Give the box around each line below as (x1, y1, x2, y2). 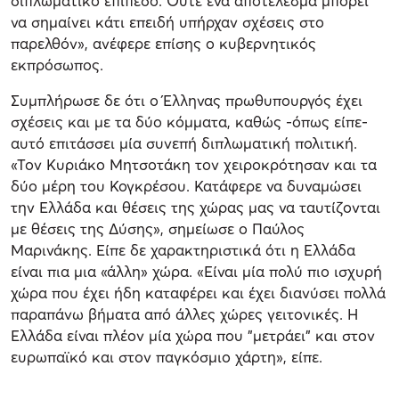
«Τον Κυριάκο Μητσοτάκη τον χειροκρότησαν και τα (11, 155, 377, 175)
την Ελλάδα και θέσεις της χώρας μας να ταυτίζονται (11, 198, 380, 217)
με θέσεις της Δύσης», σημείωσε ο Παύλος (11, 219, 305, 239)
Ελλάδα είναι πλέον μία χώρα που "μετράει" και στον (11, 326, 375, 346)
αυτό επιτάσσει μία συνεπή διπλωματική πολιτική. (11, 134, 357, 153)
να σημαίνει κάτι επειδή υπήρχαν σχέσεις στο (11, 12, 324, 32)
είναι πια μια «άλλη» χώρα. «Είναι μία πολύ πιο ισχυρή (11, 262, 382, 281)
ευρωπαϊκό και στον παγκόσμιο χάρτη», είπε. (11, 347, 322, 367)
